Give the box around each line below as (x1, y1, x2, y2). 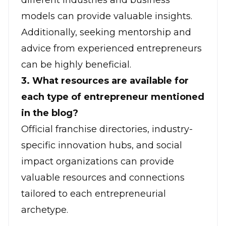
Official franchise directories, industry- (21, 124, 193, 135)
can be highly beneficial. (21, 59, 131, 71)
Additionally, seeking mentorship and (21, 27, 191, 38)
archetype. (21, 204, 68, 216)
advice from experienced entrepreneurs (21, 43, 202, 54)
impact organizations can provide (21, 156, 174, 167)
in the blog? (21, 107, 78, 119)
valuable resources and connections (21, 172, 185, 184)
